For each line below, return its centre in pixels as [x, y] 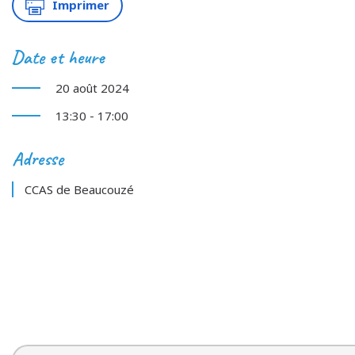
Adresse [38, 158]
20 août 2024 [92, 88]
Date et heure [58, 57]
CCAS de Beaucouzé [79, 189]
